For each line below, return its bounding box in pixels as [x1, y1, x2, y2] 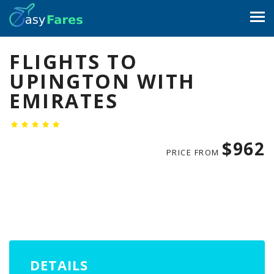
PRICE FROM [166, 147, 222, 158]
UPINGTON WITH [9, 68, 196, 94]
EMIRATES [9, 87, 118, 114]
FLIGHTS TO [9, 48, 138, 75]
